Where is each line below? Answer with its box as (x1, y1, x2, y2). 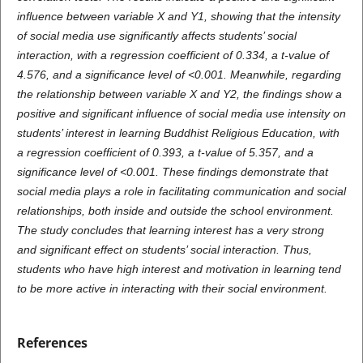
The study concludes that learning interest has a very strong (16, 224, 324, 237)
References (16, 334, 88, 352)
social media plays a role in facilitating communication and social (16, 185, 346, 199)
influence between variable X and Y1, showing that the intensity (16, 10, 340, 23)
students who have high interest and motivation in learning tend (16, 263, 341, 276)
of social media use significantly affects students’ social (16, 29, 297, 43)
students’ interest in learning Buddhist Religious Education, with (16, 126, 340, 140)
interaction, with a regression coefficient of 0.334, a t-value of (16, 49, 329, 62)
